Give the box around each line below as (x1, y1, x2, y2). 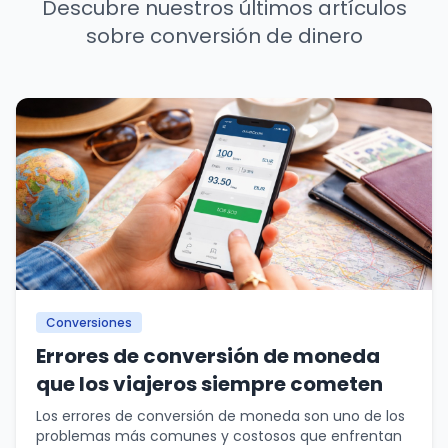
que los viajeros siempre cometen (36, 370, 383, 398)
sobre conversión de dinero (85, 22, 363, 50)
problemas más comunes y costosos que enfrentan (36, 426, 402, 446)
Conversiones (46, 314, 132, 331)
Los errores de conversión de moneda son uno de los (36, 406, 405, 426)
